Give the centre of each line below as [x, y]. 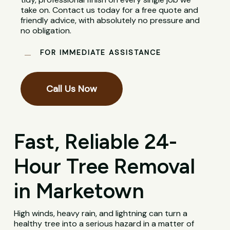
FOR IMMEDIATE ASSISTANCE [101, 53]
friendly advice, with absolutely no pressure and [110, 21]
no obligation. [46, 31]
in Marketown [79, 191]
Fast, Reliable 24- [96, 142]
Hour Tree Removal [105, 166]
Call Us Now [72, 89]
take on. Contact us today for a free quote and [110, 10]
